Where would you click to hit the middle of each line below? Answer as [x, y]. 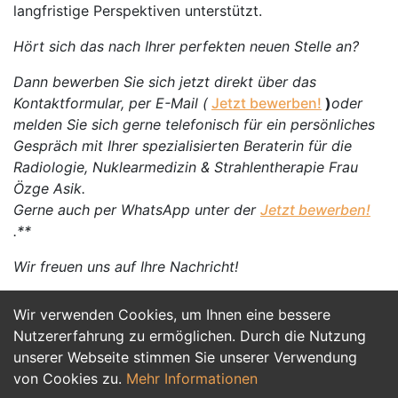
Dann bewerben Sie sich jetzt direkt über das [165, 82]
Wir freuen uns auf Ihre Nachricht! [126, 267]
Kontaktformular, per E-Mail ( [111, 103]
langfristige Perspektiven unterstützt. [138, 11]
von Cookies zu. [70, 378]
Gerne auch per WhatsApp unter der [137, 210]
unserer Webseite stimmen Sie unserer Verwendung [185, 357]
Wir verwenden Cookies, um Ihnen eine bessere [172, 314]
